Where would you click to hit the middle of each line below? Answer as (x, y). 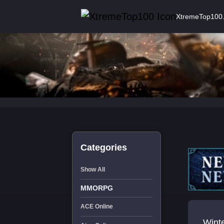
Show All (92, 169)
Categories (103, 147)
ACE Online (96, 206)
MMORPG (96, 188)
